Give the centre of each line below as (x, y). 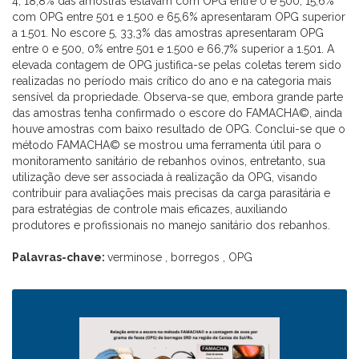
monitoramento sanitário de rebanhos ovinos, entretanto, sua (169, 161)
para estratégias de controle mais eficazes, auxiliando (150, 209)
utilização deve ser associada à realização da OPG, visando (165, 177)
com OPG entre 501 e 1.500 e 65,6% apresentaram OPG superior (179, 17)
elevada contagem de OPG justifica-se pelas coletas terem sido (177, 65)
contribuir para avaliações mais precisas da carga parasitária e (171, 193)
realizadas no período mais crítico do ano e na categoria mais (172, 81)
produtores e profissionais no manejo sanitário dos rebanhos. (173, 225)
